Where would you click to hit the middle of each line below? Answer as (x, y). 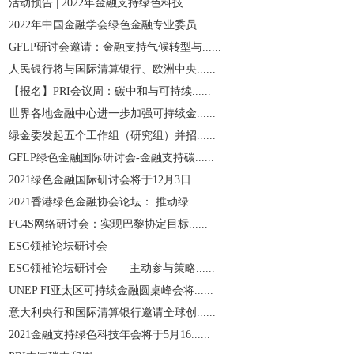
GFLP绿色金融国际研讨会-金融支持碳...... (111, 158)
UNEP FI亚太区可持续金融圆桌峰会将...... (111, 290)
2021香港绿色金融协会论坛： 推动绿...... (108, 202)
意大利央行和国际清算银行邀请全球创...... (112, 313)
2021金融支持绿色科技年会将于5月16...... (109, 335)
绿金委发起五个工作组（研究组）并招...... (112, 136)
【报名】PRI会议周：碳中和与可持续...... (110, 91)
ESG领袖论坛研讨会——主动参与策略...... (112, 268)
